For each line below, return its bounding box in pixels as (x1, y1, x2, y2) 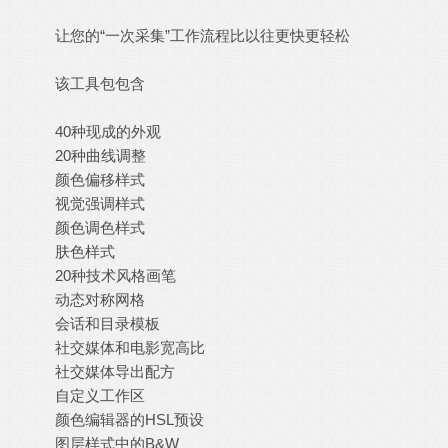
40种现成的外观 (55, 123, 161, 141)
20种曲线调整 (55, 147, 146, 165)
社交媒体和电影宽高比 (55, 339, 205, 357)
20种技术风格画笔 (55, 267, 176, 285)
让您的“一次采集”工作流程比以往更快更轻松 (55, 27, 350, 45)
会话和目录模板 (55, 315, 160, 333)
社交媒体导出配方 (55, 363, 175, 381)
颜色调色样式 (55, 219, 145, 237)
